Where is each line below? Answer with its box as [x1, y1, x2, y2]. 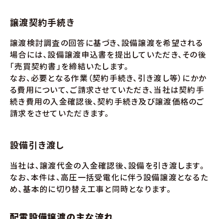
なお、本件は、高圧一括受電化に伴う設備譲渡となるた [10, 171, 208, 183]
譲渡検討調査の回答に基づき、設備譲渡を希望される [10, 37, 203, 48]
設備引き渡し [10, 138, 65, 151]
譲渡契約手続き [10, 16, 75, 28]
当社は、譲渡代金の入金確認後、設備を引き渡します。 [10, 159, 204, 171]
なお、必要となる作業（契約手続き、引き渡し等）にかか [10, 72, 207, 84]
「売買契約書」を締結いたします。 [10, 60, 129, 72]
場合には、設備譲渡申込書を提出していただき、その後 [10, 48, 206, 60]
